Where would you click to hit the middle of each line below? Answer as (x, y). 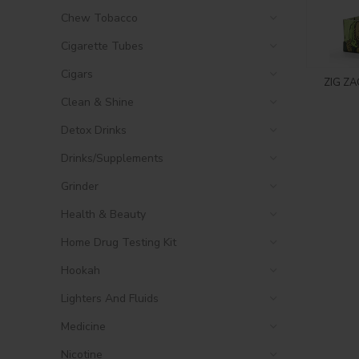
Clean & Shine (97, 102)
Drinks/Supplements (112, 158)
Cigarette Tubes (102, 46)
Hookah (81, 270)
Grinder (80, 186)
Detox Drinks (94, 130)
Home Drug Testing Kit (119, 242)
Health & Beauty (103, 214)
